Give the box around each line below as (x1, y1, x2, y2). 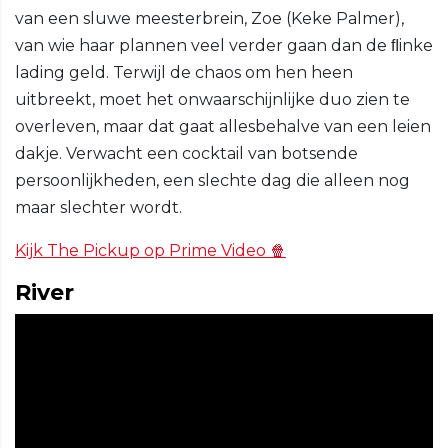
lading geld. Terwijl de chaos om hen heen (15, 63, 353, 83)
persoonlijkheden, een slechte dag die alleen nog (15, 171, 410, 191)
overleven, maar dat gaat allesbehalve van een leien (15, 117, 431, 137)
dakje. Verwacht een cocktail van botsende (15, 144, 358, 164)
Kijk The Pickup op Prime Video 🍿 (15, 241, 286, 261)
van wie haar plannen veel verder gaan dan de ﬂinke (15, 36, 433, 56)
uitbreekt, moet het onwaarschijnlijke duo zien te (15, 90, 410, 110)
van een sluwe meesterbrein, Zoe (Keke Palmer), (15, 9, 404, 29)
